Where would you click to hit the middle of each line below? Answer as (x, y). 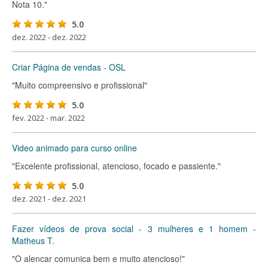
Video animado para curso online (74, 148)
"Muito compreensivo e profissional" (80, 85)
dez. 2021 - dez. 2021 (49, 199)
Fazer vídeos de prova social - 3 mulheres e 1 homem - (134, 229)
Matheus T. (33, 240)
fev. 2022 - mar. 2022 (48, 118)
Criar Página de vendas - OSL (69, 67)
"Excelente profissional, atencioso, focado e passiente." (116, 166)
